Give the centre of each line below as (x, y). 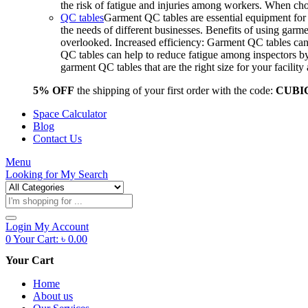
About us (53, 296)
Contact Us (57, 139)
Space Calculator (70, 114)
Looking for (32, 174)
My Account (62, 227)
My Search (83, 174)
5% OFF (54, 90)
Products (24, 199)
